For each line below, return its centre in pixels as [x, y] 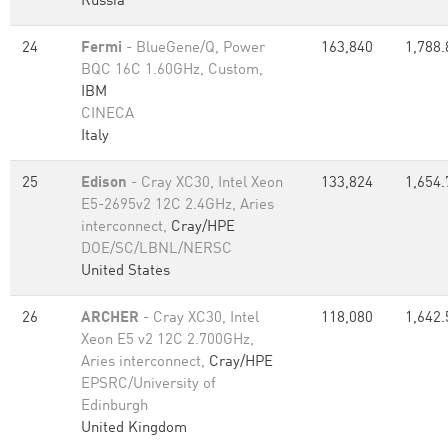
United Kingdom [134, 428]
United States [125, 271]
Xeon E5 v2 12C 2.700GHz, [167, 340]
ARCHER [110, 318]
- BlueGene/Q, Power [193, 48]
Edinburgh [114, 406]
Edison [104, 183]
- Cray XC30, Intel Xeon [205, 183]
